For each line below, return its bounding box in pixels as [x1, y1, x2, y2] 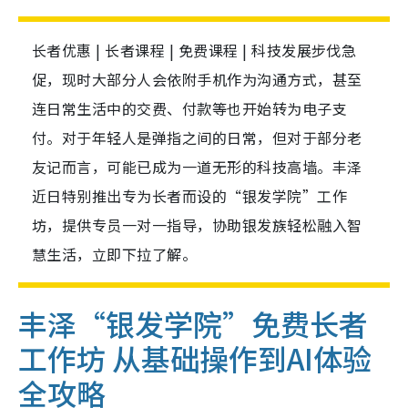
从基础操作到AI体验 [112, 337, 372, 380]
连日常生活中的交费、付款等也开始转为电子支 [32, 97, 348, 120]
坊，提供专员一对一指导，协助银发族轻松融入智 [32, 214, 362, 237]
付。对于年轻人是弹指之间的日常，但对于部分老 [32, 127, 362, 149]
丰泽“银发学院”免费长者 [18, 302, 368, 345]
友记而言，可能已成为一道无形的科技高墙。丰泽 [32, 156, 362, 178]
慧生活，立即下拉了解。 [32, 243, 198, 266]
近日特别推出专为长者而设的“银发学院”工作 [32, 185, 348, 208]
